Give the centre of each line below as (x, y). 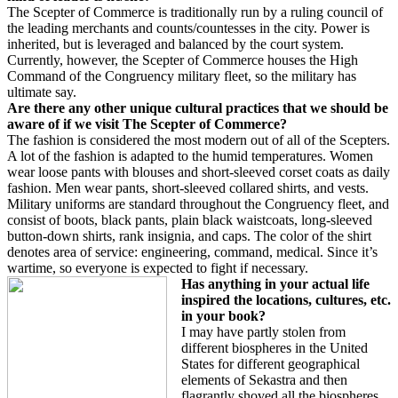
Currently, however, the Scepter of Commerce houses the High (183, 60)
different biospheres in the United (275, 348)
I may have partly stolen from (263, 332)
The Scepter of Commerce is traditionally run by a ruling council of (195, 12)
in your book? (223, 316)
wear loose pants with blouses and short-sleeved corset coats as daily (199, 172)
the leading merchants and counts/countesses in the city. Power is (188, 28)
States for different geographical (271, 364)
